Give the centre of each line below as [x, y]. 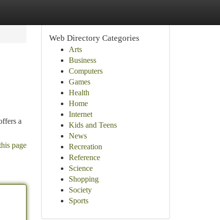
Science [81, 168]
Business [82, 60]
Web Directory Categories [94, 38]
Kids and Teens [93, 125]
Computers [85, 71]
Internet [80, 114]
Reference [84, 157]
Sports [78, 201]
